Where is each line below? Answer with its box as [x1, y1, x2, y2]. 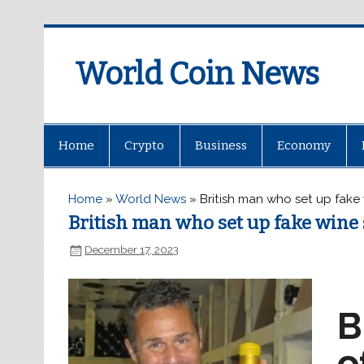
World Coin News [74, 55, 319, 93]
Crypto [124, 137, 165, 153]
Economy [277, 137, 331, 153]
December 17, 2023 [84, 243, 180, 257]
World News [115, 191, 187, 206]
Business [194, 137, 247, 153]
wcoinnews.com [106, 97, 227, 117]
